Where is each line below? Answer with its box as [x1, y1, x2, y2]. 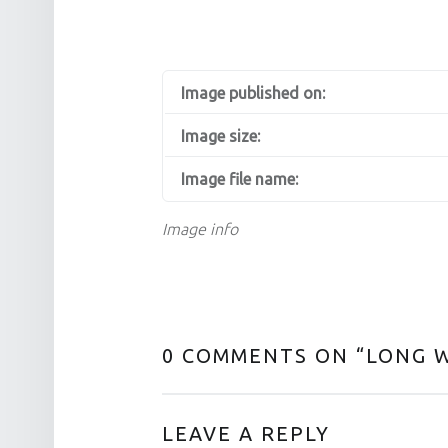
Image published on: [181, 83, 325, 102]
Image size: [181, 126, 260, 145]
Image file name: [181, 169, 298, 188]
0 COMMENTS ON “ [162, 344, 366, 367]
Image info [162, 219, 238, 238]
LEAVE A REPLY [162, 422, 330, 445]
